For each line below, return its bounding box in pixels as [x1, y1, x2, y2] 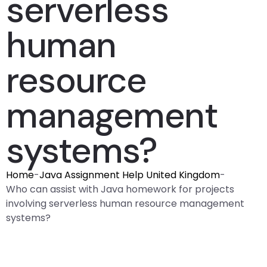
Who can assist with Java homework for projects [6, 182, 234, 196]
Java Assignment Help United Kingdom [39, 168, 220, 182]
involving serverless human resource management [6, 197, 244, 210]
